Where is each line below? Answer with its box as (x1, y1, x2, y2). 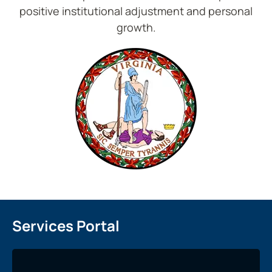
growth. (116, 19, 156, 35)
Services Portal (12, 215, 120, 236)
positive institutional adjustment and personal (19, 3, 253, 18)
